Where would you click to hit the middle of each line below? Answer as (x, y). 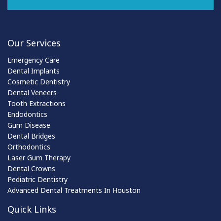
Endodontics (27, 114)
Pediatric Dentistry (37, 179)
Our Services (34, 43)
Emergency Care (34, 60)
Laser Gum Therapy (39, 157)
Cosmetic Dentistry (39, 81)
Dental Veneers (32, 92)
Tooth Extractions (37, 103)
